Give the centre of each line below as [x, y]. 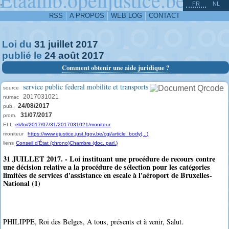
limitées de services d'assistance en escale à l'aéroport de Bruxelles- [108, 175]
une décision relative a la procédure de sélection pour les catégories [107, 167]
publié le [23, 55]
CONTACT [164, 16]
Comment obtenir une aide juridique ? [115, 67]
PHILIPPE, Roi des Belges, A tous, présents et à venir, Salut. [94, 222]
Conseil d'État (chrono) [43, 143]
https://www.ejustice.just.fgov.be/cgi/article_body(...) [88, 134]
